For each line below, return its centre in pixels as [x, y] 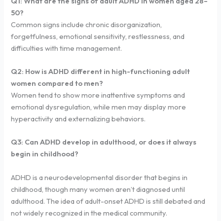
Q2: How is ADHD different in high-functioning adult [101, 72]
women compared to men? [58, 83]
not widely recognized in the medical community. [89, 213]
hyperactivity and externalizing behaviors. [78, 119]
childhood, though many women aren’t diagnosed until [98, 189]
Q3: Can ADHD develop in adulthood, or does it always [104, 142]
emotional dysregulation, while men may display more [99, 107]
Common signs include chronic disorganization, [87, 24]
